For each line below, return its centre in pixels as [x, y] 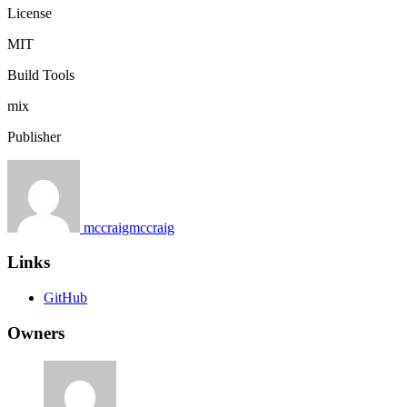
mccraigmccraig [129, 227]
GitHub [65, 298]
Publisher [34, 136]
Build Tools [41, 74]
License [30, 13]
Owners [36, 333]
